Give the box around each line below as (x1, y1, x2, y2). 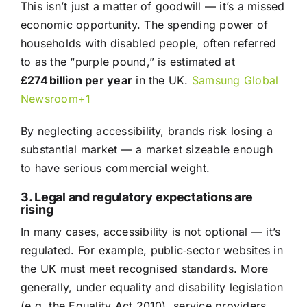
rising (20, 202, 53, 217)
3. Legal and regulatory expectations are (20, 190, 254, 205)
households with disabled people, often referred (20, 36, 277, 51)
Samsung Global (191, 73, 279, 88)
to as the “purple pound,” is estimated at (20, 55, 235, 69)
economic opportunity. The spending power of (20, 18, 269, 32)
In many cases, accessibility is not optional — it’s (20, 225, 281, 239)
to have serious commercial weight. (20, 161, 210, 175)
